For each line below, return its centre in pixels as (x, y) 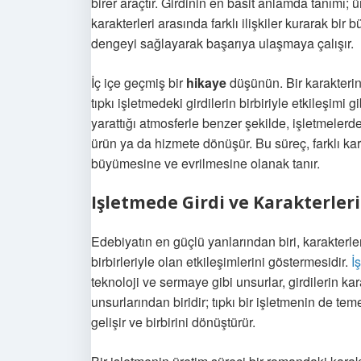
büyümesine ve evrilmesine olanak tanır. (205, 163)
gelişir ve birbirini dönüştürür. (173, 322)
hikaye (206, 83)
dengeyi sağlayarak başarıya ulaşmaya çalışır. (222, 43)
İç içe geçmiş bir (139, 83)
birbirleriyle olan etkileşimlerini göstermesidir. (221, 261)
